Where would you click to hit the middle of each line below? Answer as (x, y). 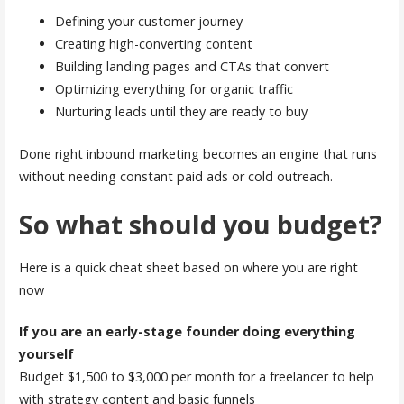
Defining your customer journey (148, 22)
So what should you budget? (200, 225)
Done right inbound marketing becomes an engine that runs (197, 153)
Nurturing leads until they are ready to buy (181, 112)
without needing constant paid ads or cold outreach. (175, 176)
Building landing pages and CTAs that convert (192, 67)
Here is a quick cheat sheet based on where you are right (188, 267)
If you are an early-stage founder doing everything (187, 332)
